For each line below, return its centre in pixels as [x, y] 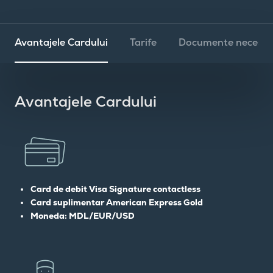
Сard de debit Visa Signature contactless [115, 189]
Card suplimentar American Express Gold [117, 202]
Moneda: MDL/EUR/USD [83, 215]
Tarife [143, 42]
